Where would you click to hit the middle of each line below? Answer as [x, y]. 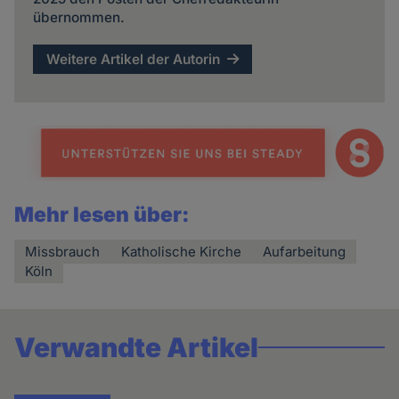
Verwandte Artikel [137, 348]
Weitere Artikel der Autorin [134, 59]
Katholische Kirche [182, 252]
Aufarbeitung [305, 252]
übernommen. [78, 18]
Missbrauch [63, 252]
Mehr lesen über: [102, 215]
